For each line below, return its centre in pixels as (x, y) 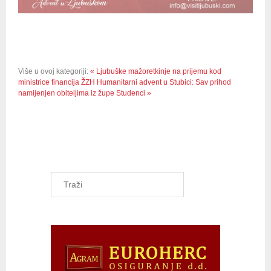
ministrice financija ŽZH (57, 83)
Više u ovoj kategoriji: (53, 72)
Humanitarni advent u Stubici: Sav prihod (164, 83)
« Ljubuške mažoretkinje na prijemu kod (156, 72)
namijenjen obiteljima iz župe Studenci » (85, 93)
